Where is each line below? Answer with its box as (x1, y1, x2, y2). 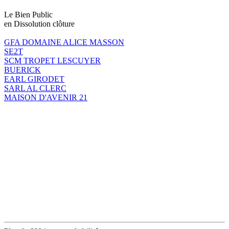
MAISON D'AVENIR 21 (4, 93, 87, 102)
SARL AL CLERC (4, 83, 66, 93)
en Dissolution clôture (4, 19, 75, 28)
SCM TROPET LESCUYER (4, 56, 101, 65)
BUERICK (4, 65, 41, 74)
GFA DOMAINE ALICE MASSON (4, 37, 124, 47)
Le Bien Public (4, 10, 53, 19)
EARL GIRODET (4, 74, 64, 83)
